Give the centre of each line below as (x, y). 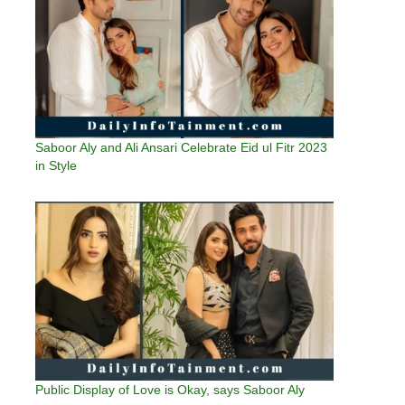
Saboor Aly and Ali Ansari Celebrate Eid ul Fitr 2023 (181, 148)
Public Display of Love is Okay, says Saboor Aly (170, 390)
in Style (56, 166)
